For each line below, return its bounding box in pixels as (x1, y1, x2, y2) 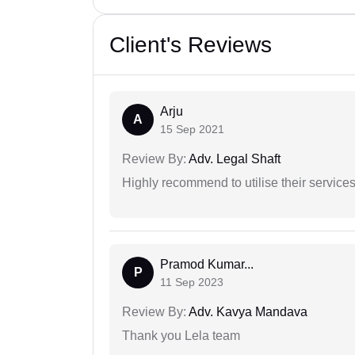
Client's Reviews (109, 32, 272, 57)
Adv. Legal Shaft (186, 151, 281, 166)
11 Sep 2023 (160, 275, 223, 288)
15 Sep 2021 (160, 122, 224, 136)
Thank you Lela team (122, 328, 240, 342)
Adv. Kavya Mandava (186, 304, 307, 319)
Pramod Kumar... (160, 257, 254, 271)
